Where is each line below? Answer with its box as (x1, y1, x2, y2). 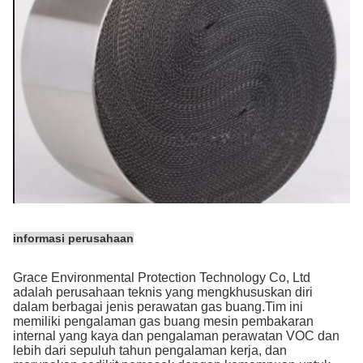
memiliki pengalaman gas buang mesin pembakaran (13, 314, 314, 328)
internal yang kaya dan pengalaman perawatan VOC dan (13, 328, 340, 343)
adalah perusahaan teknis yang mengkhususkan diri (13, 284, 313, 299)
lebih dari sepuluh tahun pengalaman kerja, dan (13, 343, 287, 357)
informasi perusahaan (13, 231, 134, 245)
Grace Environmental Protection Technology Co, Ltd (13, 270, 310, 284)
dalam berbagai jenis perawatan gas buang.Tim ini (13, 299, 303, 314)
